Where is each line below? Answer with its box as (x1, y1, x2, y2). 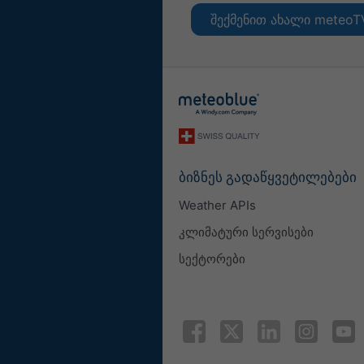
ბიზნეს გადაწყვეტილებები (179, 169, 357, 186)
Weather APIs (179, 197, 256, 213)
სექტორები (179, 250, 245, 266)
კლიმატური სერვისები (179, 223, 314, 240)
